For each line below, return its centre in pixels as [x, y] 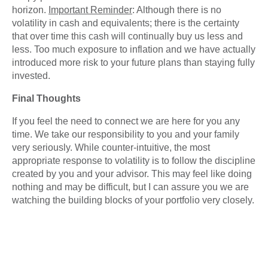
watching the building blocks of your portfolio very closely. [133, 200]
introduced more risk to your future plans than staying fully [133, 63]
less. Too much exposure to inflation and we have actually [134, 50]
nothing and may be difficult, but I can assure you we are [130, 187]
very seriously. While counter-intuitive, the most [111, 148]
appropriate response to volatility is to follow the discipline [134, 161]
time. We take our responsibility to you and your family [126, 135]
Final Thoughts [46, 99]
